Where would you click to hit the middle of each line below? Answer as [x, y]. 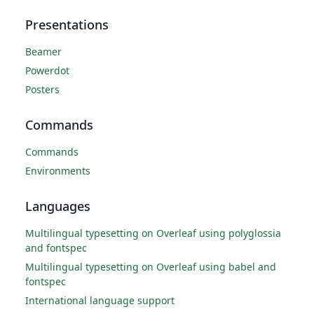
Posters [42, 89]
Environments [58, 171]
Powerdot [47, 70]
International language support [100, 300]
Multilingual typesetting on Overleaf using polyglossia [153, 233]
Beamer [43, 52]
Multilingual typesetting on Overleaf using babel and [151, 267]
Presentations [67, 25]
